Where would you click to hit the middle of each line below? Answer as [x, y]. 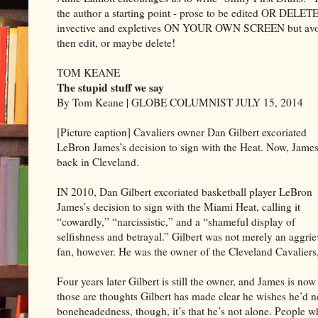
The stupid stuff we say [110, 87]
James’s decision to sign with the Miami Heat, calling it [179, 206]
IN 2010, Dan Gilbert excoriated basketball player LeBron [185, 191]
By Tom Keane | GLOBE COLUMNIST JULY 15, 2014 [180, 102]
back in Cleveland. [98, 161]
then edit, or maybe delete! [116, 42]
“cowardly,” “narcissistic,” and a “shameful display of [176, 221]
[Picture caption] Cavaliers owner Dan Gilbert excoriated [182, 132]
